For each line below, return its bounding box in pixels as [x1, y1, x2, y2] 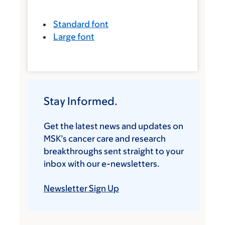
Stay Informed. [44, 95, 118, 107]
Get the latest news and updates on [44, 121, 183, 131]
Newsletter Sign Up [44, 183, 119, 193]
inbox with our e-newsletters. [44, 159, 160, 169]
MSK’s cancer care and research [44, 134, 166, 144]
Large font [53, 32, 94, 42]
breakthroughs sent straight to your [44, 146, 184, 156]
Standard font [53, 19, 108, 29]
